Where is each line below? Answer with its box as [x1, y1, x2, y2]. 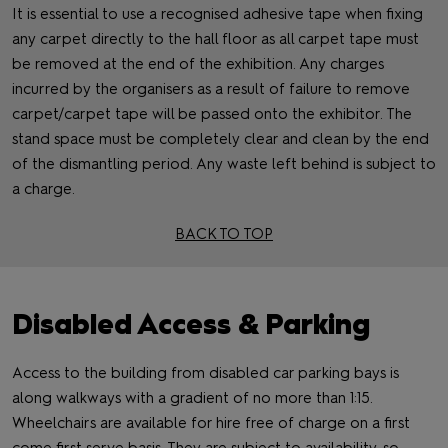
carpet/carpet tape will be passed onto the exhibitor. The [12, 105, 412, 124]
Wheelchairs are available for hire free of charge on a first [12, 414, 410, 433]
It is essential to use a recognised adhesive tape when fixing [12, 5, 423, 24]
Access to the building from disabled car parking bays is [12, 364, 399, 383]
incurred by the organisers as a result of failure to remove [12, 80, 410, 99]
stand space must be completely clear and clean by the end [12, 130, 429, 149]
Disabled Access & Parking [12, 307, 370, 342]
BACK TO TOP [175, 225, 273, 244]
